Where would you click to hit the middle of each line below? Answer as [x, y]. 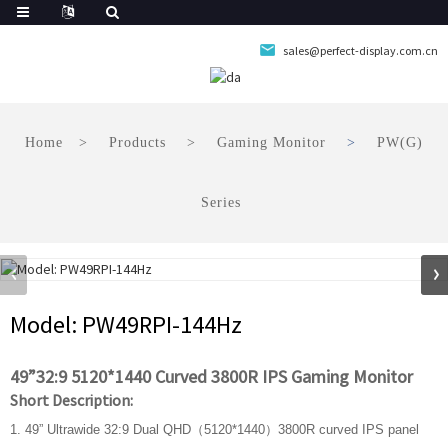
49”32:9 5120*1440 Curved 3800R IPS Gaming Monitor [211, 377]
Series [221, 203]
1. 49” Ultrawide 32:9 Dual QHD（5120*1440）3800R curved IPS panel [214, 430]
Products [137, 143]
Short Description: [71, 400]
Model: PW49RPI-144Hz [126, 325]
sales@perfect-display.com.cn [360, 50]
